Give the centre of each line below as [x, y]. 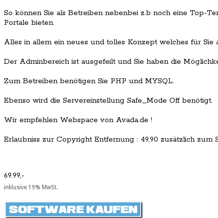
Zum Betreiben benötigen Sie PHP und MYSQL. [89, 81]
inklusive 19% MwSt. [31, 188]
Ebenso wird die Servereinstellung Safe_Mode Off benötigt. [108, 101]
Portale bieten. [29, 23]
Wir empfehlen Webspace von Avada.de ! [78, 120]
